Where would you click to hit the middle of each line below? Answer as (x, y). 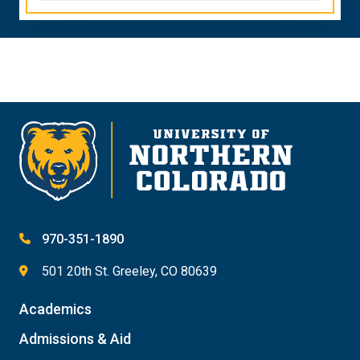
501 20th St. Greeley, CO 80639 (129, 271)
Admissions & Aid (75, 339)
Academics (55, 309)
